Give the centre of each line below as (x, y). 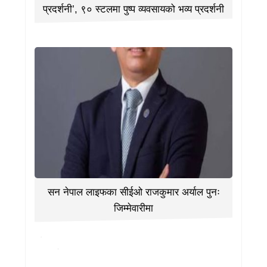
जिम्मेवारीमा (133, 208)
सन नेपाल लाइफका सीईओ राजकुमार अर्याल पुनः (133, 192)
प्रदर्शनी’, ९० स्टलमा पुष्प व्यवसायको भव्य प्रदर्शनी (133, 9)
